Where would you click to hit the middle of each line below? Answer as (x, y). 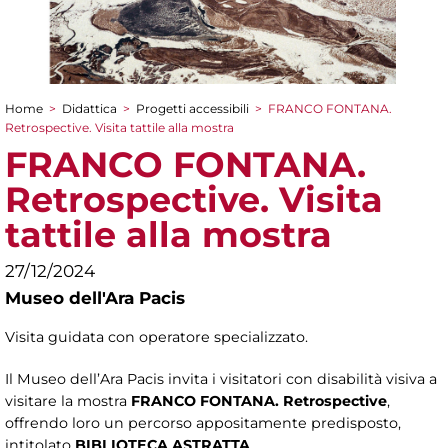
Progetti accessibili (192, 108)
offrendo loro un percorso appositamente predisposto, (203, 422)
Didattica (89, 108)
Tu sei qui (63, 128)
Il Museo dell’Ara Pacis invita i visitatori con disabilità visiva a (221, 378)
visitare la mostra (68, 400)
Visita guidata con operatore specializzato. (156, 336)
